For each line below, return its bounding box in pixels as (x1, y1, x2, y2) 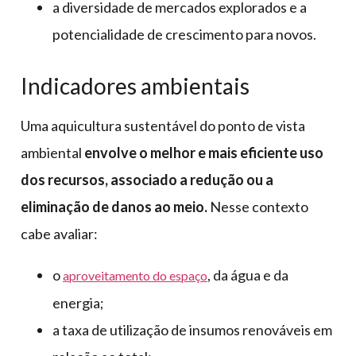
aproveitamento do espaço (63, 267, 207, 283)
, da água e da (207, 265, 288, 284)
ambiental (21, 143, 84, 161)
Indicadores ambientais (21, 72, 250, 99)
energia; (52, 293, 104, 311)
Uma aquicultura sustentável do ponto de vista (21, 116, 305, 134)
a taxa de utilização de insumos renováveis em (52, 320, 332, 339)
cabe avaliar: (21, 224, 98, 242)
